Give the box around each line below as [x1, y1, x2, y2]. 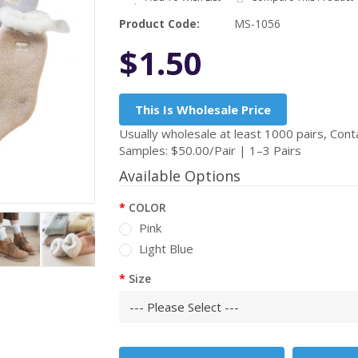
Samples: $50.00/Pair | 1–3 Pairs [119, 142, 302, 158]
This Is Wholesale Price [135, 101, 272, 117]
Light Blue [139, 241, 194, 257]
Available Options [119, 166, 241, 185]
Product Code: [119, 16, 201, 31]
